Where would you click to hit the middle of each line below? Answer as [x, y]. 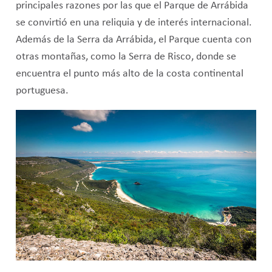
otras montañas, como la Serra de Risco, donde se [126, 56]
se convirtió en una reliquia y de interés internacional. [134, 22]
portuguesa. [42, 90]
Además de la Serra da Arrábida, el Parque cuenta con [133, 39]
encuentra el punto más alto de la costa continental [129, 73]
